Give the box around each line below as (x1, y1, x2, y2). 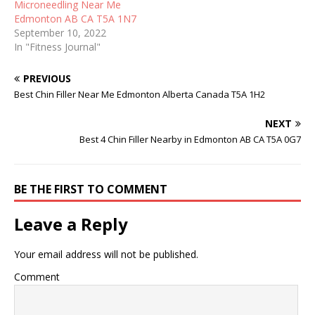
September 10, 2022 (14, 26, 106, 39)
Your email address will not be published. (14, 247, 198, 261)
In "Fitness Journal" (14, 40, 101, 53)
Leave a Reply (14, 212, 128, 236)
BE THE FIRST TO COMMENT (14, 181, 167, 197)
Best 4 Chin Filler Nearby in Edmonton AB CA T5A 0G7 (79, 133, 301, 146)
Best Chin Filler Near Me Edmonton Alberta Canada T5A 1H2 (14, 88, 265, 101)
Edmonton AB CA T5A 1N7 (14, 12, 136, 25)
